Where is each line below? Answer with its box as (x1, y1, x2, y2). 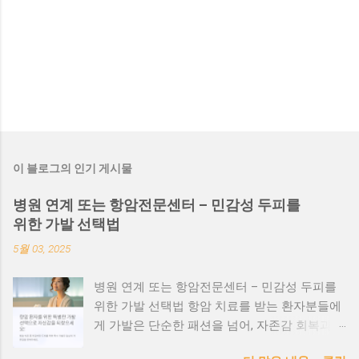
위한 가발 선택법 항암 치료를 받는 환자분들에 (94, 299, 342, 314)
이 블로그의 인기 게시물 (13, 162, 132, 175)
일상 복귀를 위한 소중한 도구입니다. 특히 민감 (94, 337, 345, 353)
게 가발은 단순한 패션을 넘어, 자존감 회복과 (94, 318, 333, 333)
